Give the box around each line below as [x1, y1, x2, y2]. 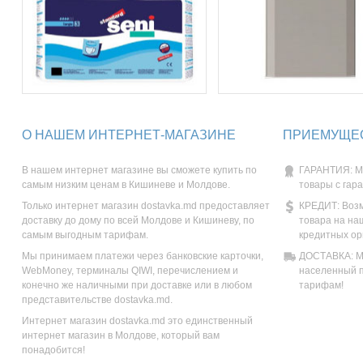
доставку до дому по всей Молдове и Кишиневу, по [22, 215, 254, 226]
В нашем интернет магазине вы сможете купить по [22, 164, 257, 176]
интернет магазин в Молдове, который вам [22, 330, 220, 341]
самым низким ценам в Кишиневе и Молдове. [22, 179, 230, 190]
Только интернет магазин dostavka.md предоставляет [22, 200, 270, 211]
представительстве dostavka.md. [22, 294, 173, 305]
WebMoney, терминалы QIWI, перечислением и [22, 265, 238, 276]
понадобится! [22, 344, 85, 356]
